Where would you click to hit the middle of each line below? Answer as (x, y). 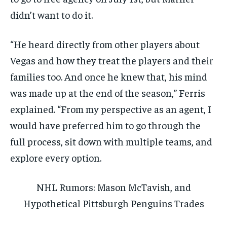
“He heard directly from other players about (105, 44)
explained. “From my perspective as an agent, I (111, 108)
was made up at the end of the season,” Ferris (108, 92)
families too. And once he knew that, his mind (109, 76)
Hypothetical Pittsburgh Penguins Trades (113, 203)
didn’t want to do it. (51, 14)
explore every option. (56, 157)
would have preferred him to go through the (105, 125)
